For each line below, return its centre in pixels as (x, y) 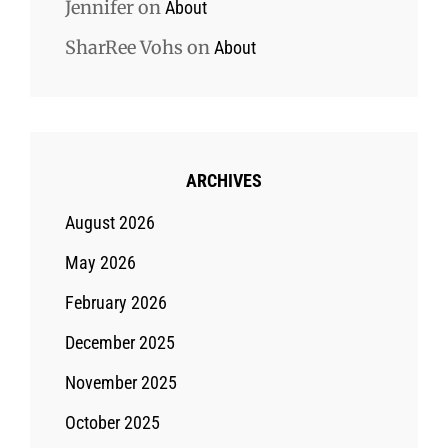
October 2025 (112, 422)
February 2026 (116, 302)
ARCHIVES (224, 180)
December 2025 (120, 342)
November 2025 (121, 382)
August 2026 (110, 222)
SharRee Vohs (124, 47)
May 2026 (100, 262)
